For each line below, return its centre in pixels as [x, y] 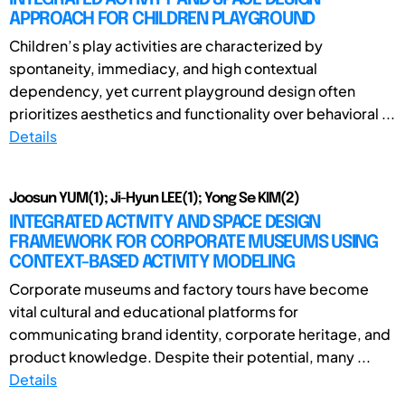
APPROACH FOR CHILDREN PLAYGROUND [162, 19]
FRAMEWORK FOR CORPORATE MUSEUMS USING [193, 242]
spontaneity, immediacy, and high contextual [163, 68]
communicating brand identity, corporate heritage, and [200, 334]
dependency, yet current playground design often [182, 90]
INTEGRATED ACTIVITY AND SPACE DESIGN [165, 222]
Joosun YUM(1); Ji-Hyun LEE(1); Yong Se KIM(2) [154, 198]
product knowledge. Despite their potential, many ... [190, 356]
